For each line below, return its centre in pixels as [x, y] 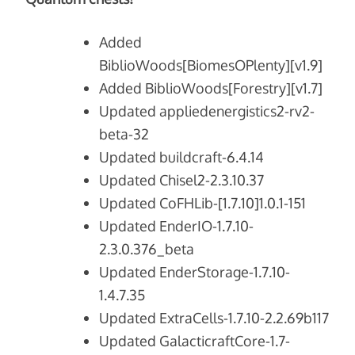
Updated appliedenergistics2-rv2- [207, 111]
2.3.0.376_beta [147, 249]
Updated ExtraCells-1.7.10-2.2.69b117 [214, 318]
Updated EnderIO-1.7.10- [177, 226]
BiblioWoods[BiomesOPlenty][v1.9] [211, 65]
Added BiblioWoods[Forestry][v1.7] [211, 88]
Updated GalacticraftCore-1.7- [195, 341]
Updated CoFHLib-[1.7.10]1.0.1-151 [203, 203]
